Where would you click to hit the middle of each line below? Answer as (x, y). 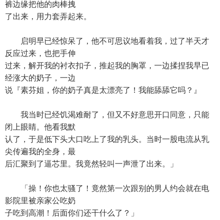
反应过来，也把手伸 (40, 53)
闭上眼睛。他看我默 (40, 127)
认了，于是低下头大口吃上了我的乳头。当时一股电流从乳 (107, 139)
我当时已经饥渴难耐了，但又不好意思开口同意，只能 (107, 115)
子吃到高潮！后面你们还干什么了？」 (72, 213)
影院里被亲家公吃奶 (40, 201)
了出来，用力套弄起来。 (48, 16)
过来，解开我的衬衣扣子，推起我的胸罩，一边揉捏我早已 (107, 66)
